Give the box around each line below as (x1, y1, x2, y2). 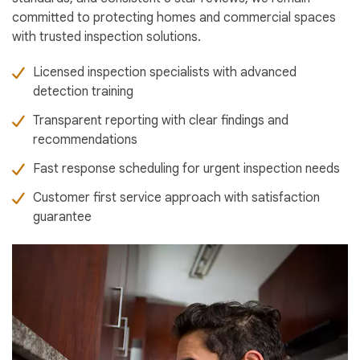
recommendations (33, 132, 137, 149)
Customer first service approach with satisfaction (33, 190, 320, 207)
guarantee (33, 209, 92, 226)
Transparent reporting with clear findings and (33, 112, 288, 129)
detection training (33, 84, 133, 100)
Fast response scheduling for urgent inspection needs (33, 161, 340, 178)
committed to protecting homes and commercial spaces (12, 10, 336, 27)
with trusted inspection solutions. (12, 29, 201, 46)
